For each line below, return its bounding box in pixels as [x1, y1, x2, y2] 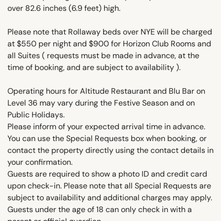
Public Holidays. [7, 109, 65, 120]
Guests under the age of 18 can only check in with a [7, 204, 192, 215]
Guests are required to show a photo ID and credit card [7, 168, 207, 179]
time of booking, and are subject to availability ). [7, 62, 181, 73]
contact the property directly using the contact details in [7, 145, 214, 155]
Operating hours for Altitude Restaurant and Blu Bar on [7, 85, 205, 96]
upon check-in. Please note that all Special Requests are [7, 180, 211, 191]
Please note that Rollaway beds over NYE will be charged [7, 26, 212, 37]
